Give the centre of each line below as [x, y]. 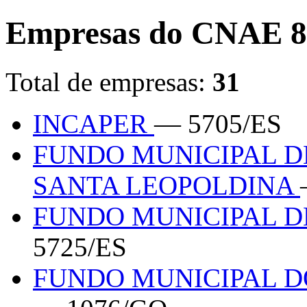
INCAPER [94, 123]
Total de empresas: [109, 82]
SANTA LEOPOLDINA [167, 185]
